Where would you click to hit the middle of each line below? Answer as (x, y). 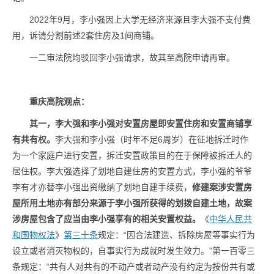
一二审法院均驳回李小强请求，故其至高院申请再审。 (132, 57)
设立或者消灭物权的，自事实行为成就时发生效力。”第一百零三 (134, 251)
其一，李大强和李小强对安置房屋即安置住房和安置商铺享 (141, 124)
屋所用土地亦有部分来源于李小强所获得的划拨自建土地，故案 (132, 203)
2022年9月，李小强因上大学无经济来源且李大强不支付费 (140, 20)
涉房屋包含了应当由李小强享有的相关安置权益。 (106, 219)
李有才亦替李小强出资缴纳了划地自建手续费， (102, 187)
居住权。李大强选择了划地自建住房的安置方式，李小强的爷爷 (132, 171)
